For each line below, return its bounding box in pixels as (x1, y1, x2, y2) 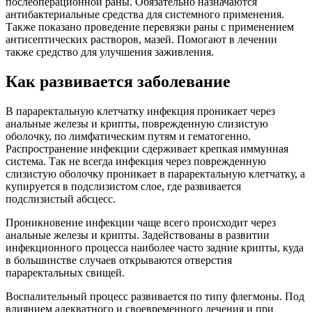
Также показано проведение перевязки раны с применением (6, 20, 294, 33)
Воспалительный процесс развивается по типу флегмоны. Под (6, 290, 304, 302)
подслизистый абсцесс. (6, 192, 116, 205)
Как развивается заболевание (6, 72, 231, 91)
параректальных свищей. (6, 266, 125, 279)
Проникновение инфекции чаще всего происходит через (6, 216, 276, 228)
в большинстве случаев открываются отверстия (6, 253, 232, 266)
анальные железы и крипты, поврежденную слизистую (6, 117, 268, 130)
